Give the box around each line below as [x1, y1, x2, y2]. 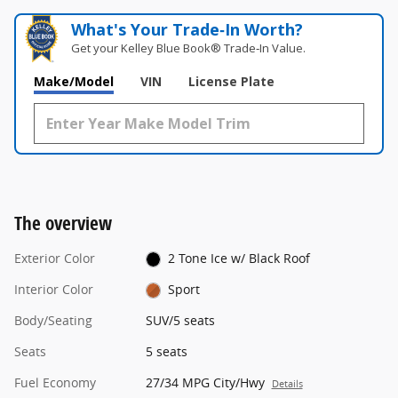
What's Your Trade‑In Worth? [71, 18, 304, 40]
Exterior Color [14, 249, 95, 267]
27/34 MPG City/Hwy [145, 373, 265, 391]
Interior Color [14, 280, 93, 298]
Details [271, 377, 303, 390]
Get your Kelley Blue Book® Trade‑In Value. [71, 39, 306, 56]
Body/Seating [14, 311, 92, 329]
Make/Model [34, 72, 114, 90]
